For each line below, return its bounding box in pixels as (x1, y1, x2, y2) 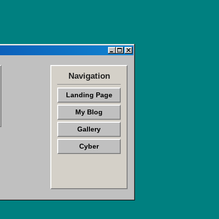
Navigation (68, 71, 110, 81)
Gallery (77, 125, 101, 133)
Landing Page (66, 91, 112, 99)
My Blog (75, 108, 103, 116)
